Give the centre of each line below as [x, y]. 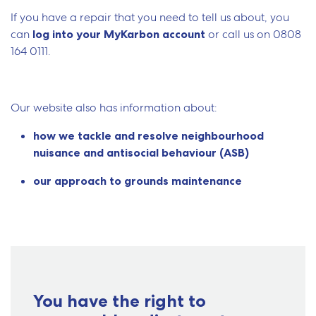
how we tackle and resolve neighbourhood [148, 136]
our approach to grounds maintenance [138, 181]
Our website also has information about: [114, 108]
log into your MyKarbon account [119, 34]
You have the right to [120, 301]
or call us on [239, 35]
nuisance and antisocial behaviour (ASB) [141, 153]
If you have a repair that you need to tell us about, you [150, 18]
